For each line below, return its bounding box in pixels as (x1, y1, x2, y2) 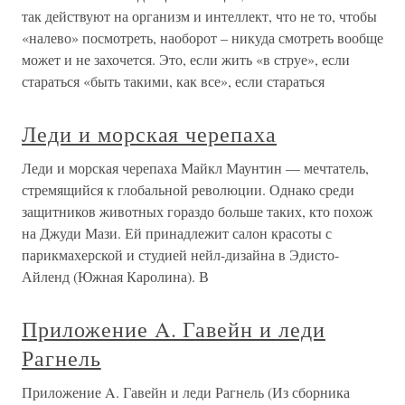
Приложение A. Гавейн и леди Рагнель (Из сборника (22, 382, 350, 401)
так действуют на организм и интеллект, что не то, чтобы (22, 6, 377, 25)
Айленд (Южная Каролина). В (22, 267, 209, 286)
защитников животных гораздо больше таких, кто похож (22, 202, 372, 221)
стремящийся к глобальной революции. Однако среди (22, 180, 354, 199)
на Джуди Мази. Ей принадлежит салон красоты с (22, 223, 332, 242)
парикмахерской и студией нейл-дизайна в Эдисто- (22, 245, 339, 264)
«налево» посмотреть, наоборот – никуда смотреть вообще (22, 28, 383, 47)
